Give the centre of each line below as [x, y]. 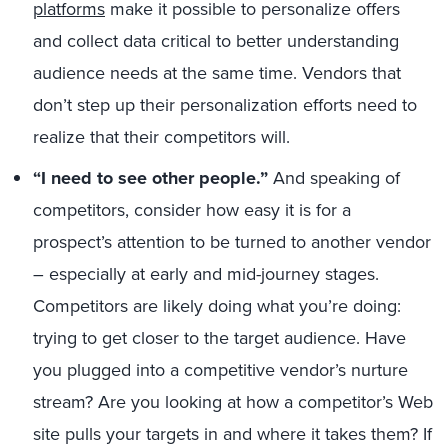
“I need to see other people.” [153, 178]
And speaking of [336, 178]
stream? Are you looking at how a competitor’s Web [233, 402]
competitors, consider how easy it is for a [192, 210]
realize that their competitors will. [161, 137]
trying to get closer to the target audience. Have [219, 338]
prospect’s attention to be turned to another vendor [232, 242]
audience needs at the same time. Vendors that [217, 73]
